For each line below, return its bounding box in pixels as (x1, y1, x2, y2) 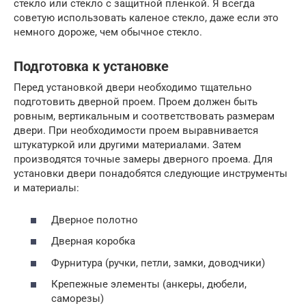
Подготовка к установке (14, 59, 169, 75)
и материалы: (14, 182, 79, 195)
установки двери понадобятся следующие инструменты (14, 167, 288, 180)
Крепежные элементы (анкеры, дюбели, (51, 278, 247, 291)
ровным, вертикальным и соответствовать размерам (14, 110, 275, 123)
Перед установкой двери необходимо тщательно (14, 81, 252, 94)
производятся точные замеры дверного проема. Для (14, 153, 273, 166)
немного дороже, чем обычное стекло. (14, 26, 202, 39)
